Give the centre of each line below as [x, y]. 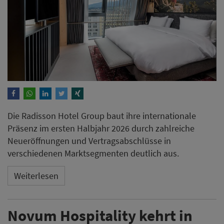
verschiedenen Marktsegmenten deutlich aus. [93, 153]
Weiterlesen [36, 175]
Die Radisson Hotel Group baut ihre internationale [102, 116]
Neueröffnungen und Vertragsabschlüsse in [89, 141]
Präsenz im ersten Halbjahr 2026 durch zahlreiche [101, 128]
